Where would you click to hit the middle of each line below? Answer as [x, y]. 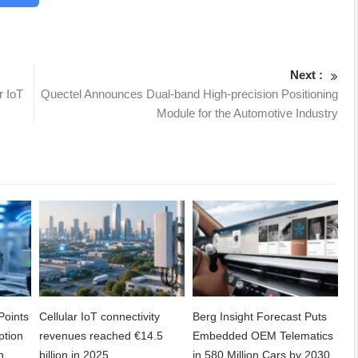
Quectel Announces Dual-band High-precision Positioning [190, 94]
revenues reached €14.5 [101, 336]
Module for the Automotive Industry [248, 113]
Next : [307, 75]
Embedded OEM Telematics [263, 336]
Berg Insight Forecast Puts [260, 317]
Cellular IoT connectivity [100, 317]
